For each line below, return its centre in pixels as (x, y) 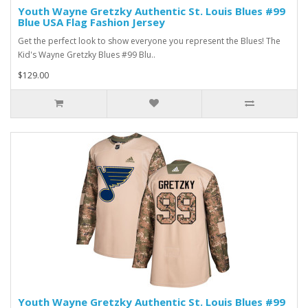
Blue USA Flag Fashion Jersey (91, 22)
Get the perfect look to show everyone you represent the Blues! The (149, 41)
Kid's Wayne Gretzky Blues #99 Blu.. (87, 55)
